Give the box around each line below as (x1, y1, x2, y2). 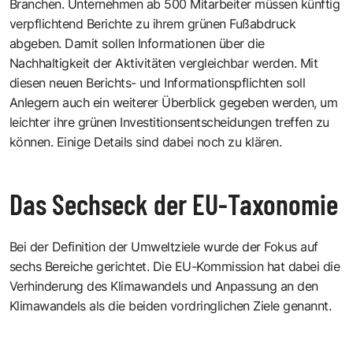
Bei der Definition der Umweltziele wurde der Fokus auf (9, 238, 318, 255)
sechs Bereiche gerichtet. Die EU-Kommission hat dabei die (9, 258, 340, 274)
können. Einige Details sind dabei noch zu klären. (9, 133, 282, 150)
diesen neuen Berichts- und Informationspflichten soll (9, 74, 306, 91)
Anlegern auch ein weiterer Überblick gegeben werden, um (9, 94, 338, 110)
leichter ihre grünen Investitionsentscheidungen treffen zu (9, 113, 329, 130)
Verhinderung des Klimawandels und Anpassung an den (9, 277, 318, 294)
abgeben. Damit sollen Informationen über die (9, 35, 265, 51)
